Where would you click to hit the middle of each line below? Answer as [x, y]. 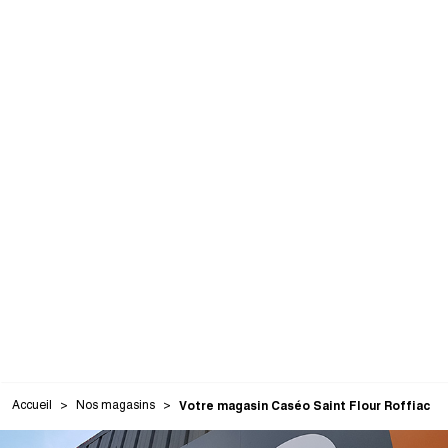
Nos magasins [115, 405]
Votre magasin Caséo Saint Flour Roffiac [305, 405]
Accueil [32, 405]
